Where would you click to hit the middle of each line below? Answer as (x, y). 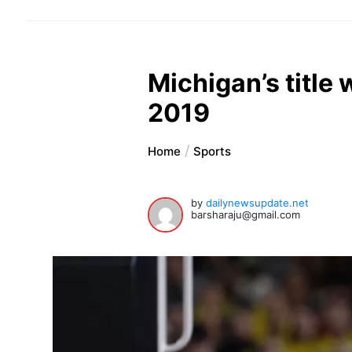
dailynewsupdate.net (258, 203)
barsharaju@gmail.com (246, 215)
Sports (213, 152)
